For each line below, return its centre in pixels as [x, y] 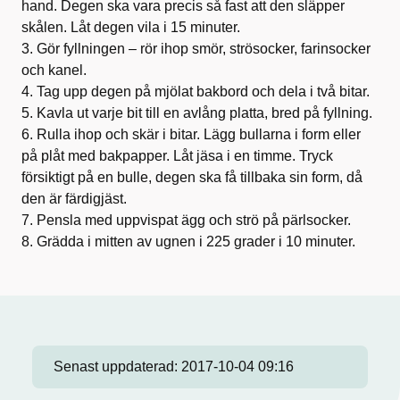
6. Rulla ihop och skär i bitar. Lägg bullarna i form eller [191, 134]
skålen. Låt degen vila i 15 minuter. [131, 27]
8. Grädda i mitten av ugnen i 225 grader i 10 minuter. [188, 241]
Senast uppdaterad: [117, 366]
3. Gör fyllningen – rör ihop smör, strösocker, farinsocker [196, 48]
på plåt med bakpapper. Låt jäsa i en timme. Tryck [177, 155]
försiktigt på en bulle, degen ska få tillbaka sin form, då [192, 177]
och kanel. [56, 70]
